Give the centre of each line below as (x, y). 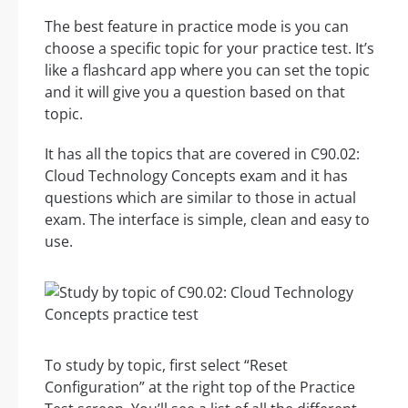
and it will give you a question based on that (195, 92)
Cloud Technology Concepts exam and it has (196, 176)
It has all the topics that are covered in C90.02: (202, 154)
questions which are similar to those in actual (200, 198)
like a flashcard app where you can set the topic (207, 71)
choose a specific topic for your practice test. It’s (209, 49)
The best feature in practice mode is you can (197, 27)
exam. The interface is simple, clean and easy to (207, 220)
